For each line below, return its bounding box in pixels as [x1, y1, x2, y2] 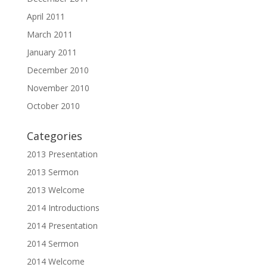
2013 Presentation [26, 148, 98, 160]
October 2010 [26, 100, 80, 111]
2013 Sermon [26, 166, 79, 178]
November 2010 [26, 82, 89, 94]
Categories [26, 129, 82, 143]
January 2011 [26, 46, 77, 58]
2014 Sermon [26, 238, 79, 249]
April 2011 [26, 11, 65, 22]
